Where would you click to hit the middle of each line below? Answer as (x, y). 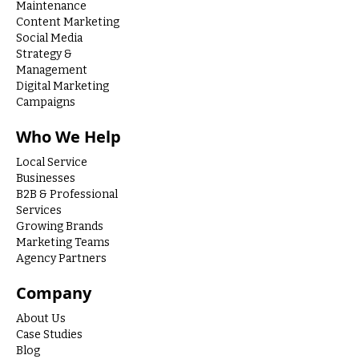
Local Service (52, 162)
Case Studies (49, 334)
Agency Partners (61, 258)
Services (39, 210)
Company (54, 292)
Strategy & (44, 54)
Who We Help (69, 136)
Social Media (49, 38)
